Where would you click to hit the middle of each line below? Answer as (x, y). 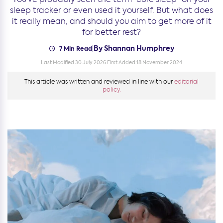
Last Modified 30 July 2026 (73, 62)
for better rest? (111, 32)
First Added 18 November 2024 (145, 62)
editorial (186, 82)
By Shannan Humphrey (134, 48)
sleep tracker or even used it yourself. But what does (111, 10)
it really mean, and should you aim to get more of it (111, 21)
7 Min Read (75, 48)
